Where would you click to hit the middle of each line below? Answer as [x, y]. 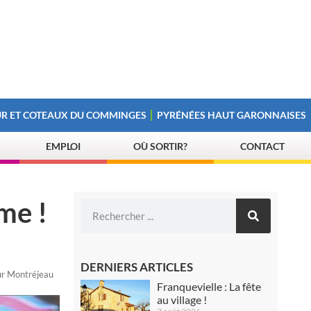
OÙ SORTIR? [161, 146]
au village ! [182, 300]
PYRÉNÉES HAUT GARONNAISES [232, 115]
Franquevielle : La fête [209, 286]
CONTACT [262, 146]
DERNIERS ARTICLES [137, 267]
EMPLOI [63, 146]
